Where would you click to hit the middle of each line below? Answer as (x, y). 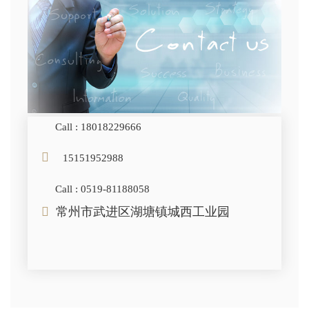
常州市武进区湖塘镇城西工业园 (141, 212)
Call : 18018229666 (98, 127)
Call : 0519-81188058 (102, 189)
